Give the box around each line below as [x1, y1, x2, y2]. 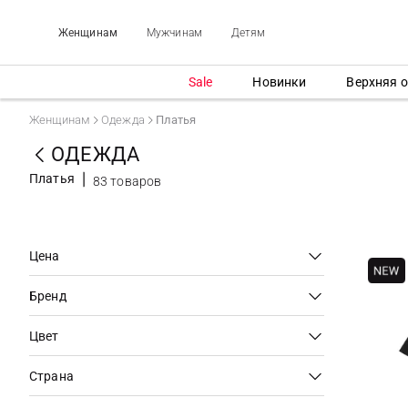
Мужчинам [146, 25, 202, 39]
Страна [29, 368, 74, 383]
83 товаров [92, 173, 162, 189]
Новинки [252, 74, 307, 89]
